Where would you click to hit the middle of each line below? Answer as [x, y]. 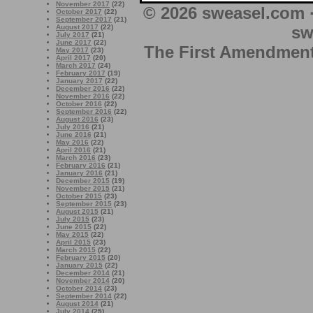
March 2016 [76, 158]
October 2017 [79, 12]
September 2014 [84, 296]
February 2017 [81, 73]
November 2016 [83, 96]
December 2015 [83, 181]
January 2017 [79, 81]
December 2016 [83, 88]
